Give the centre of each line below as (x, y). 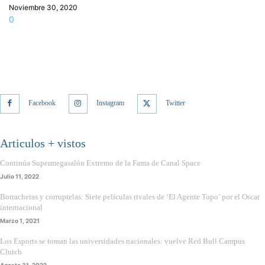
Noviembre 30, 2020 (43, 8)
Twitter (175, 103)
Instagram (110, 103)
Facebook (42, 103)
